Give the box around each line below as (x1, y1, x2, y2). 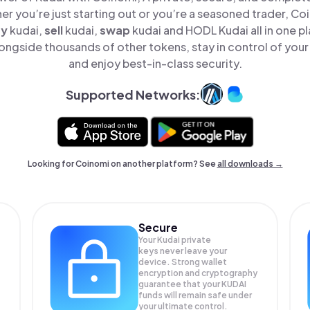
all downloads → (217, 158, 283, 169)
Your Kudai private (138, 235, 212, 245)
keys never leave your (138, 246, 228, 256)
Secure (138, 220, 179, 235)
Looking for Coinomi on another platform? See (27, 158, 217, 169)
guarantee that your (138, 279, 222, 289)
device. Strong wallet (138, 257, 228, 267)
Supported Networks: (65, 86, 201, 102)
